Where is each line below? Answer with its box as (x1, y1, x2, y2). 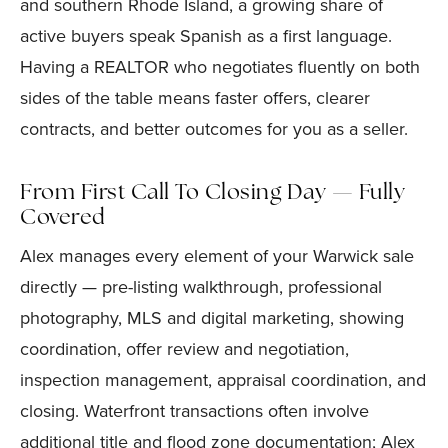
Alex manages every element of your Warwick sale (20, 243, 414, 269)
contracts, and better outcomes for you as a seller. (20, 116, 408, 142)
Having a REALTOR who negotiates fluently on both (20, 54, 420, 80)
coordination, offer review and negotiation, (20, 336, 349, 362)
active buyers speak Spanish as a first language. (20, 23, 392, 49)
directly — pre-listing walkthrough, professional (20, 274, 382, 300)
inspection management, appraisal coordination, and (20, 367, 426, 393)
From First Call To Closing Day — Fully (20, 183, 405, 204)
